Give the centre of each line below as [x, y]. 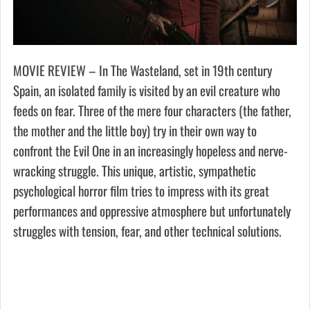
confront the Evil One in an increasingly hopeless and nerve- [151, 151]
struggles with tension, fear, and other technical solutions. [147, 231]
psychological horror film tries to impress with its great [141, 191]
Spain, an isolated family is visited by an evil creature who [147, 90]
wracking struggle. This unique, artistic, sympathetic [135, 171]
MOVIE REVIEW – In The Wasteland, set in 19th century [143, 70]
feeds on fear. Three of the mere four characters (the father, [152, 110]
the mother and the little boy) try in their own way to [135, 130]
